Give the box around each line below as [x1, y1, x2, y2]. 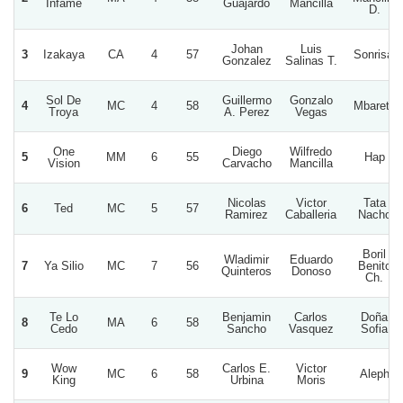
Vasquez [288, 321, 334, 336]
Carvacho [221, 156, 272, 170]
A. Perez [223, 104, 270, 119]
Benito [357, 258, 391, 273]
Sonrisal [353, 47, 396, 61]
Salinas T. [284, 53, 337, 67]
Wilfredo [290, 144, 332, 158]
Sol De [46, 93, 81, 107]
